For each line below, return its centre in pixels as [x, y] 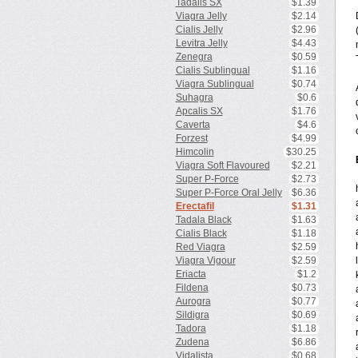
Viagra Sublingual [215, 84]
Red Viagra [200, 247]
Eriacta [191, 274]
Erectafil [195, 206]
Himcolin [195, 152]
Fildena [192, 288]
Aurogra [193, 301]
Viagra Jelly [201, 16]
